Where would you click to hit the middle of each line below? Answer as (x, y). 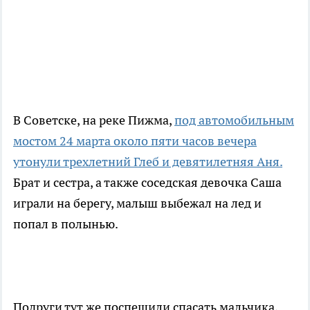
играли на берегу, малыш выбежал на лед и (137, 203)
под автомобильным (234, 120)
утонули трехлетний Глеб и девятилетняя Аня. (148, 162)
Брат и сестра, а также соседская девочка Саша (147, 183)
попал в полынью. (66, 224)
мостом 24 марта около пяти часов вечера (135, 141)
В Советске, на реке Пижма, (94, 120)
